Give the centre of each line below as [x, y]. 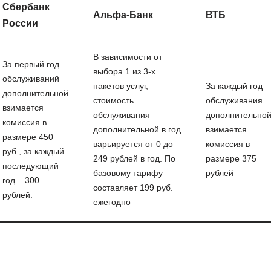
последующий [30, 166]
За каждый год [234, 86]
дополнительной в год [137, 129]
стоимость [113, 100]
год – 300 [21, 180]
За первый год [31, 64]
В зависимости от [127, 57]
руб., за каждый [33, 151]
